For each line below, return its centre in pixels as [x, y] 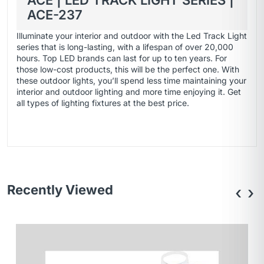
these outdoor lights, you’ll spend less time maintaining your [131, 80]
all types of [39, 103]
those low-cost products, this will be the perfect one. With [128, 69]
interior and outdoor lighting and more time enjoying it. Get [129, 91]
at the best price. [155, 103]
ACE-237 [55, 15]
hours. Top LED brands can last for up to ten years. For [122, 58]
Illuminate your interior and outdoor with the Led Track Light [132, 35]
